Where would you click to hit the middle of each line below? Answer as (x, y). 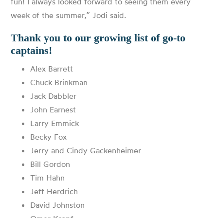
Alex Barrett (52, 69)
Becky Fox (49, 137)
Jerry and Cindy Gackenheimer (86, 150)
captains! (32, 50)
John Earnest (53, 109)
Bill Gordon (50, 164)
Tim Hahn (48, 178)
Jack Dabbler (54, 96)
